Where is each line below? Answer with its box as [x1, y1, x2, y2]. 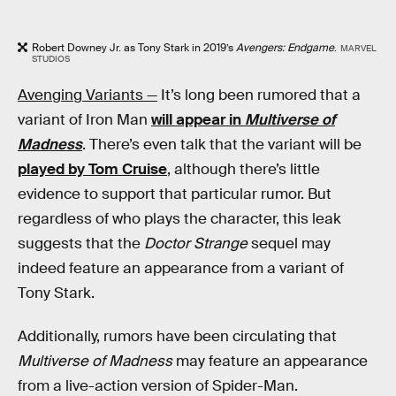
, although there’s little [167, 159, 320, 179]
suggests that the [18, 233, 144, 253]
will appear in [151, 110, 245, 129]
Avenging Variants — [18, 85, 157, 104]
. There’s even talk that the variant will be [82, 134, 362, 154]
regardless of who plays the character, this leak [18, 209, 341, 228]
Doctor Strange [144, 233, 247, 253]
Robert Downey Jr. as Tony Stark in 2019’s [32, 41, 236, 56]
